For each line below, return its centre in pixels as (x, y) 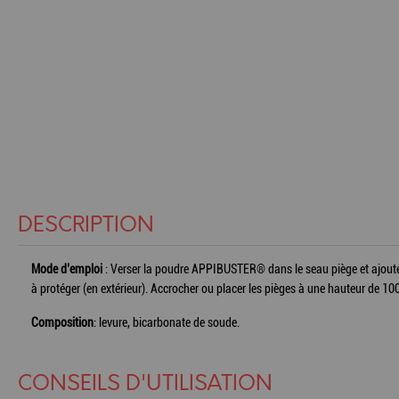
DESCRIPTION (86, 225)
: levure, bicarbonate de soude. (167, 322)
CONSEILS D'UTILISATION (145, 384)
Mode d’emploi (67, 269)
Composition (62, 322)
